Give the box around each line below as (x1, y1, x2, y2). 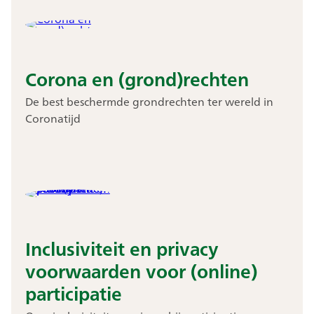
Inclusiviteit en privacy (25, 232, 219, 265)
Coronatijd (25, 108, 81, 128)
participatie (25, 277, 122, 310)
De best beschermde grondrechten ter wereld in (25, 91, 273, 111)
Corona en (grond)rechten (25, 62, 249, 95)
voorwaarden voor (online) (25, 254, 257, 287)
